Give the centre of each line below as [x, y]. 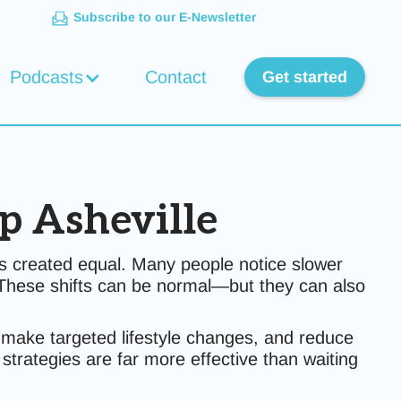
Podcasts [46, 77]
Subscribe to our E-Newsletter [165, 17]
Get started [304, 77]
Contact [175, 77]
